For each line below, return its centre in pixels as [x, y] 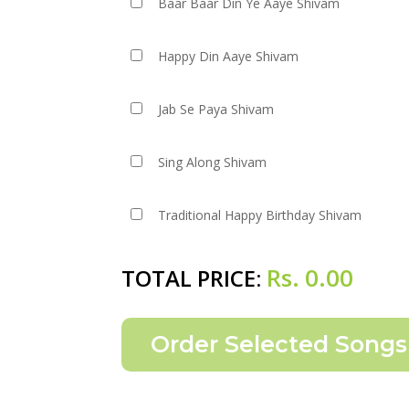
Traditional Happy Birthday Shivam [260, 215]
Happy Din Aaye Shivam [229, 56]
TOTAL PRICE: [194, 278]
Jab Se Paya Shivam [216, 109]
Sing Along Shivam [213, 162]
